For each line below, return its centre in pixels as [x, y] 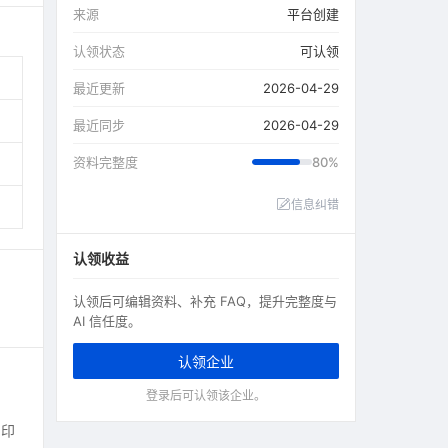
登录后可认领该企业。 [206, 395]
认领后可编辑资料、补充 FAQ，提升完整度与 [205, 301]
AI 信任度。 [107, 321]
